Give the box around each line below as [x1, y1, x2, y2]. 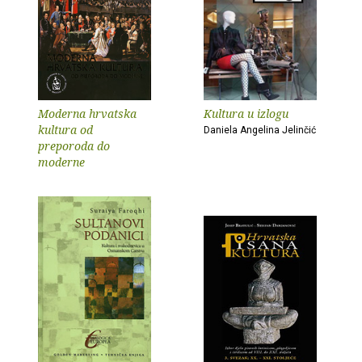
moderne [38, 154, 85, 170]
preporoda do [38, 138, 110, 154]
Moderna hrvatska [38, 106, 137, 121]
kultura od [38, 122, 93, 137]
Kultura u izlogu [204, 106, 288, 121]
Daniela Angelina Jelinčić [204, 124, 316, 136]
